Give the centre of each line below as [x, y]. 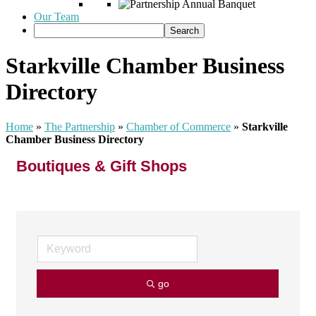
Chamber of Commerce [178, 126]
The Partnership [80, 126]
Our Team [56, 17]
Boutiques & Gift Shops [102, 166]
